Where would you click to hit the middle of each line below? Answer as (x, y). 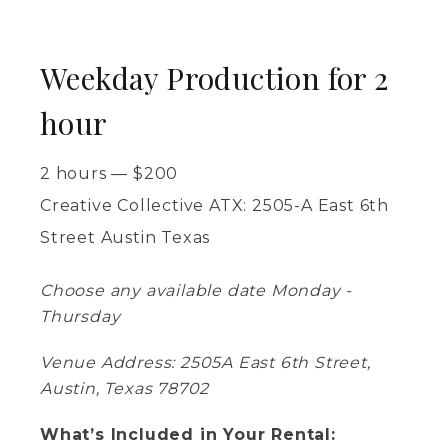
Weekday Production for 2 (214, 78)
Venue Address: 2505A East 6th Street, (205, 362)
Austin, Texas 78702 (125, 388)
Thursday (80, 316)
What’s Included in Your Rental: (188, 434)
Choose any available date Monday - (196, 290)
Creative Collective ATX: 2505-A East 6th (214, 205)
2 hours (73, 173)
